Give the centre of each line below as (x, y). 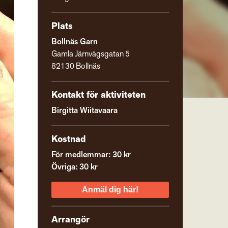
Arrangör (71, 220)
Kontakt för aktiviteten (99, 95)
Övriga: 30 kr (75, 167)
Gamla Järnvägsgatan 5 (91, 54)
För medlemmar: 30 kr (91, 155)
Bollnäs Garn (75, 42)
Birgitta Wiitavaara (85, 111)
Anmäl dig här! (110, 190)
